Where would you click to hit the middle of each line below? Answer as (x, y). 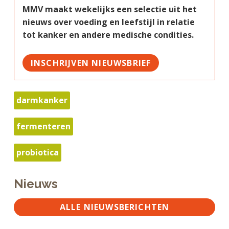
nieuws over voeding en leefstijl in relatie (108, 22)
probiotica (37, 153)
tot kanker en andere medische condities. (108, 35)
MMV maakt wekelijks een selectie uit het (109, 9)
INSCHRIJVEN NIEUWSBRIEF (91, 63)
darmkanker (42, 100)
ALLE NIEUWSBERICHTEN (114, 207)
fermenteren (43, 127)
